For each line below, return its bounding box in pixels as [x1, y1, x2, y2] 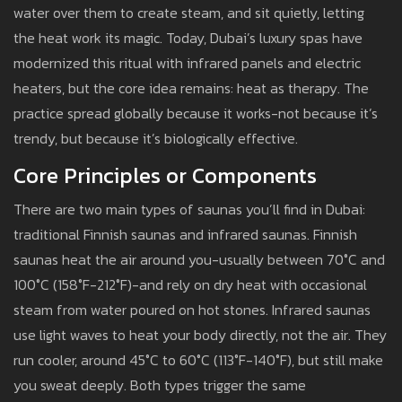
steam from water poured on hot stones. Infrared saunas [13, 299, 371, 321]
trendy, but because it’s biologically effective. [13, 127, 298, 150]
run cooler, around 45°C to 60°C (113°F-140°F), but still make [13, 349, 383, 371]
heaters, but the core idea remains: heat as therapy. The [13, 77, 369, 100]
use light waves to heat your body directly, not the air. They [13, 324, 387, 346]
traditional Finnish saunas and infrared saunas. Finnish [13, 223, 357, 246]
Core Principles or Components [13, 160, 317, 192]
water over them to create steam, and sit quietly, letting [13, 2, 364, 24]
